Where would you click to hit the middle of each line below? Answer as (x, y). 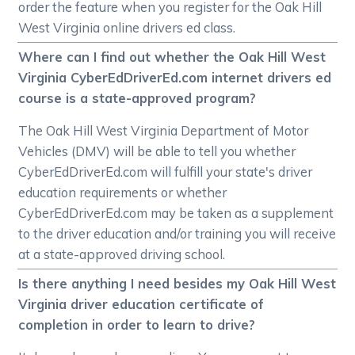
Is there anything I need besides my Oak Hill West (177, 284)
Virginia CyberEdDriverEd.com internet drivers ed (175, 78)
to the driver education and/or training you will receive (177, 234)
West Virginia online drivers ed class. (127, 28)
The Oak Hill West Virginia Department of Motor (164, 131)
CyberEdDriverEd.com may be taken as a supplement (176, 213)
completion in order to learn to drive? (137, 325)
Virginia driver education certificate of (141, 304)
